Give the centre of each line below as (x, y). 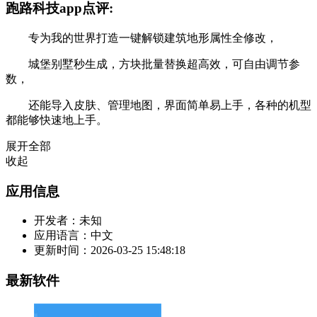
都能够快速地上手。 (57, 120)
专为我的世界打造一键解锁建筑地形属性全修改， (142, 38)
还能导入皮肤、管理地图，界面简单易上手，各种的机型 (158, 105)
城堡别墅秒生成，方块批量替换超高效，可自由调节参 (153, 64)
